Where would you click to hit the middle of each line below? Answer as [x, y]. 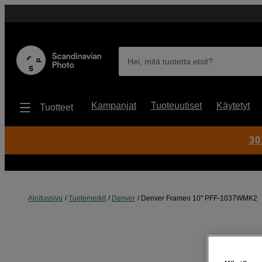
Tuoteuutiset [176, 106]
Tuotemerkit [87, 198]
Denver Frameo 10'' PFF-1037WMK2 [199, 198]
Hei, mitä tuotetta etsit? [170, 61]
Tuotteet [56, 107]
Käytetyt [233, 106]
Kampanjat [114, 106]
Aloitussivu [45, 198]
